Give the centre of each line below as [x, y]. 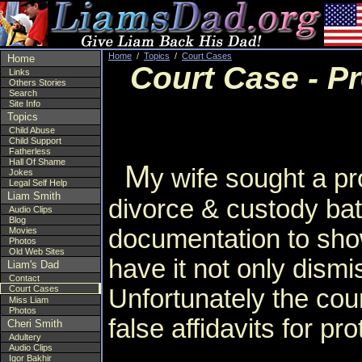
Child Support [35, 141]
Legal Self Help [38, 183]
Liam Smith [34, 196]
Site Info [25, 103]
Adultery [25, 337]
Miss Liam [29, 300]
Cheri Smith [35, 324]
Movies [23, 230]
